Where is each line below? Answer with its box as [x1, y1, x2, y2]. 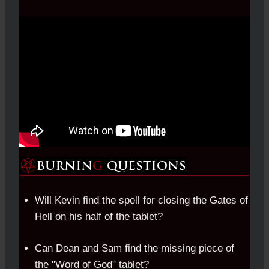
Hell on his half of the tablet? [34, 211, 163, 223]
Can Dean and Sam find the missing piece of [34, 242, 234, 254]
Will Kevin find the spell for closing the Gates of [34, 195, 248, 207]
